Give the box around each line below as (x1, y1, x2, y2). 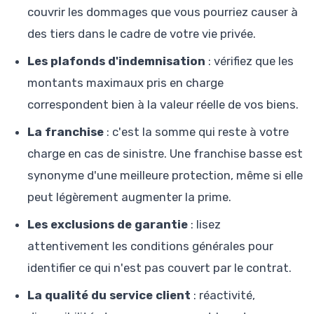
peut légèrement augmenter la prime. (27, 189, 231, 204)
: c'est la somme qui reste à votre (104, 124, 289, 139)
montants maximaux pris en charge (27, 75, 224, 90)
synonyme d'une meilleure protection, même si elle (27, 168, 303, 182)
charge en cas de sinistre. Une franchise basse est (27, 146, 303, 161)
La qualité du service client (27, 287, 191, 302)
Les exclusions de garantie (27, 217, 188, 231)
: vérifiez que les (205, 53, 294, 68)
